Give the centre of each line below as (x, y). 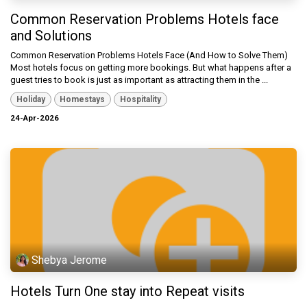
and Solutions (51, 35)
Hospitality (140, 100)
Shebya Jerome (70, 260)
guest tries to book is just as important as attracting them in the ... (139, 79)
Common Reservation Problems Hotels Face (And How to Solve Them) (149, 55)
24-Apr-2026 (35, 118)
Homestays (83, 100)
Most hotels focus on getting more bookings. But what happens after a (151, 67)
